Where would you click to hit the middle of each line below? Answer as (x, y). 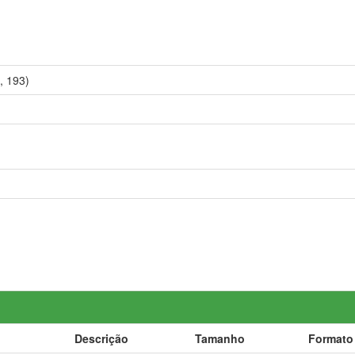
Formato (331, 338)
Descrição (101, 338)
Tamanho (220, 338)
